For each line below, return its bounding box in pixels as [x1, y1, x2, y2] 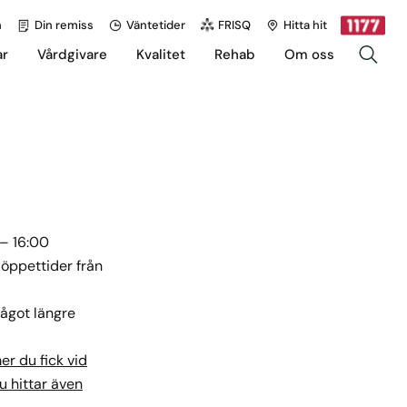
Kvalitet [136, 45, 185, 64]
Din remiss [35, 17, 94, 33]
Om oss [284, 45, 334, 64]
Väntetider [126, 17, 185, 33]
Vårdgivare [37, 45, 107, 64]
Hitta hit [283, 17, 327, 33]
